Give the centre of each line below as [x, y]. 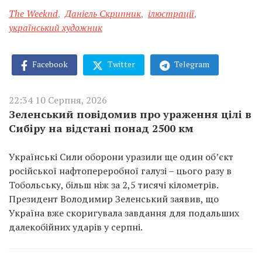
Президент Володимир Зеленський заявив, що [114, 199]
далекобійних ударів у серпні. [76, 227]
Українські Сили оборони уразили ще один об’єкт [121, 156]
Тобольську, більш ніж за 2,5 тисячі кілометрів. [113, 185]
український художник [56, 28]
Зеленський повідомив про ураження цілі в [130, 114]
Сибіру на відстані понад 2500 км [101, 128]
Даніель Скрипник [103, 14]
